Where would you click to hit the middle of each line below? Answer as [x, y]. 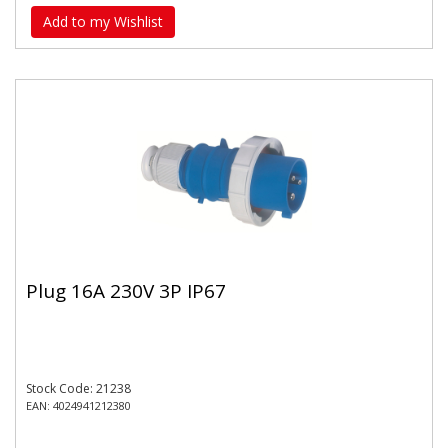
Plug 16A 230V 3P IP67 [126, 290]
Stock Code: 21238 [78, 388]
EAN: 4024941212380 [78, 405]
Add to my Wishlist [103, 21]
